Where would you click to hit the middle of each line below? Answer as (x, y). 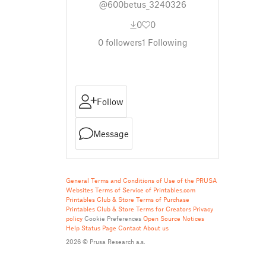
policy (74, 218)
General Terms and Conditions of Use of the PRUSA (141, 180)
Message (111, 134)
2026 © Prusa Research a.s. (105, 241)
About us (156, 228)
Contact (130, 228)
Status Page (99, 228)
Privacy (203, 209)
